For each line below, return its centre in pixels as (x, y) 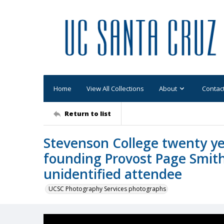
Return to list (88, 113)
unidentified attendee (113, 174)
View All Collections (115, 88)
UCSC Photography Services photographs (107, 189)
